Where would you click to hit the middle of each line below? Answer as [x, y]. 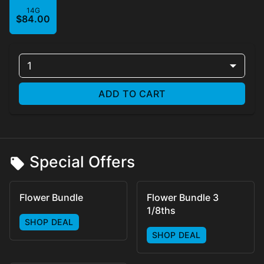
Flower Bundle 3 [183, 197]
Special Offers [82, 162]
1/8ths [161, 210]
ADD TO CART [132, 94]
